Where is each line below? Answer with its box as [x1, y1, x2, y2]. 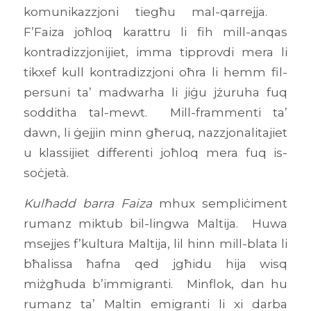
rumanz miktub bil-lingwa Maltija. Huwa [23, 215, 288, 230]
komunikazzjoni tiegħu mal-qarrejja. [23, 4, 288, 19]
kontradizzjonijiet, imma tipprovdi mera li [23, 44, 288, 60]
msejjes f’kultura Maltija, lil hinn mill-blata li [23, 235, 288, 251]
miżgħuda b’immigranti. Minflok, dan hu [23, 276, 288, 291]
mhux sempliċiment [152, 195, 288, 210]
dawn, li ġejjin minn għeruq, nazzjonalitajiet [23, 125, 288, 140]
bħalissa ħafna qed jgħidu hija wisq [23, 255, 288, 271]
